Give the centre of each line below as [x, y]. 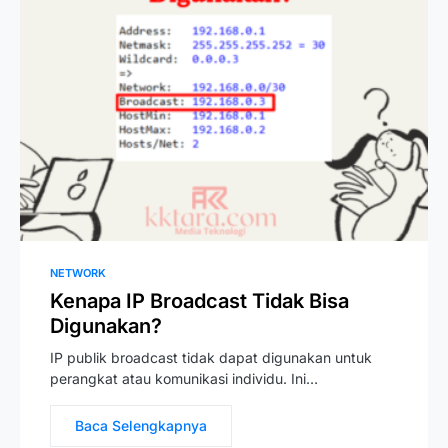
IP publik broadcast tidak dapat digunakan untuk [211, 357]
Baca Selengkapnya [141, 425]
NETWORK [78, 273]
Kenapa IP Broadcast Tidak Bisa [199, 301]
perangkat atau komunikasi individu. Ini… [184, 378]
